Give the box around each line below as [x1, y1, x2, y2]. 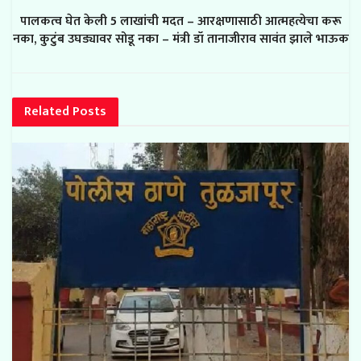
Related [24, 100, 69, 122]
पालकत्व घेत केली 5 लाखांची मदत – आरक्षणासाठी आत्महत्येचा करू [19, 10, 342, 32]
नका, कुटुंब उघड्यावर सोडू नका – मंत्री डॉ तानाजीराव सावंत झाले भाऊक [12, 27, 349, 50]
